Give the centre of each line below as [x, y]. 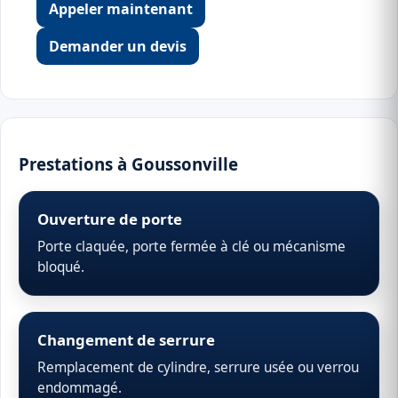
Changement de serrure [126, 340]
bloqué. [61, 267]
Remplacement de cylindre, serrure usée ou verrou [198, 368]
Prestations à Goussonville [128, 163]
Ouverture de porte [110, 219]
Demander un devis [118, 46]
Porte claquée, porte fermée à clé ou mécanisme [191, 247]
